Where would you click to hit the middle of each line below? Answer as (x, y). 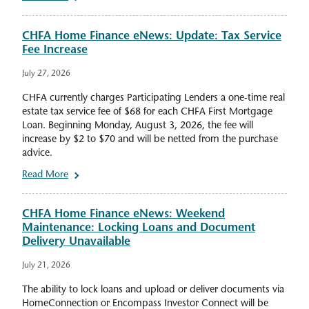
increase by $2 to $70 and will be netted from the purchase (150, 140)
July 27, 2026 (46, 74)
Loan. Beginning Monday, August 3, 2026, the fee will (138, 126)
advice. (37, 154)
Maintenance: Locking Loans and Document (139, 229)
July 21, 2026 (46, 266)
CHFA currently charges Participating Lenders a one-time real (153, 99)
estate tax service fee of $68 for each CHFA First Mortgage (147, 112)
